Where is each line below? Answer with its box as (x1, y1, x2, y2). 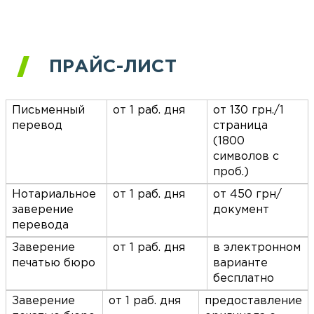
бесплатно (213, 273, 275, 285)
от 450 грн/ (213, 189, 282, 200)
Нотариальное (12, 189, 96, 200)
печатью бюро (12, 258, 95, 269)
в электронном (213, 243, 301, 254)
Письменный (12, 105, 85, 116)
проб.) (213, 167, 250, 178)
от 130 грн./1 (213, 105, 285, 116)
